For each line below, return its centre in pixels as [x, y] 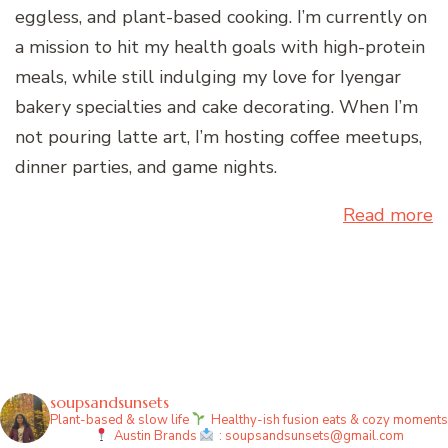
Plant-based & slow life [121, 419]
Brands [175, 435]
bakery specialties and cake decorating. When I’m [216, 106]
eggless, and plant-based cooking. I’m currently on [221, 16]
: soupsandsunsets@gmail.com [309, 435]
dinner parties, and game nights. [146, 166]
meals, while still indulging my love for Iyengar [208, 76]
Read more [388, 214]
